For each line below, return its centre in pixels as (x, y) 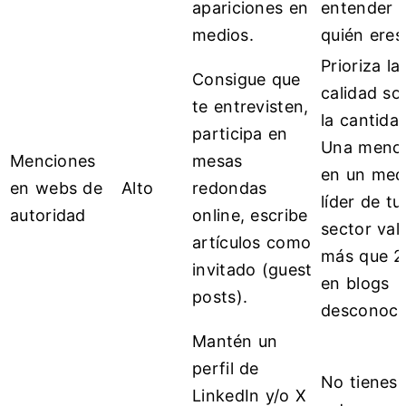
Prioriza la (361, 66)
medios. (223, 35)
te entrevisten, (251, 107)
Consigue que (246, 80)
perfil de (226, 369)
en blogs (355, 284)
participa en (240, 134)
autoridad (48, 216)
